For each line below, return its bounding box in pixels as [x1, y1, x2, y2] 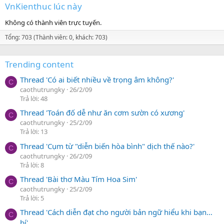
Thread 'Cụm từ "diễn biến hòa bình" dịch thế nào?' [20, 140, 194, 151]
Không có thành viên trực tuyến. [5, 17, 101, 27]
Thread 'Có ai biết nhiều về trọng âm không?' [20, 74, 174, 84]
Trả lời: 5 [20, 193, 44, 202]
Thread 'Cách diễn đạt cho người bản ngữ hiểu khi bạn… [20, 207, 212, 217]
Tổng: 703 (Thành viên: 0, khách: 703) [5, 32, 107, 41]
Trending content [5, 58, 73, 70]
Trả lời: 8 [20, 160, 44, 169]
